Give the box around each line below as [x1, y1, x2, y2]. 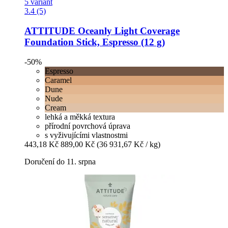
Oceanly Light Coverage [75, 25, 180, 37]
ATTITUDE [24, 25, 75, 37]
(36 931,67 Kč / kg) [97, 139, 160, 149]
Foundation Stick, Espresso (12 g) [24, 37, 165, 48]
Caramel [45, 75, 72, 84]
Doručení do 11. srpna [24, 157, 96, 166]
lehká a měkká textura [45, 112, 115, 121]
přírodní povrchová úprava [45, 121, 130, 130]
